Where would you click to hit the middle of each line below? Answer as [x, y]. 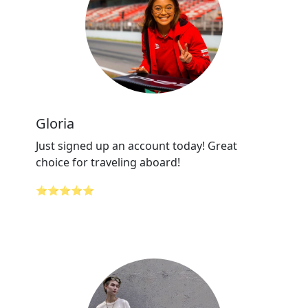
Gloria [55, 123]
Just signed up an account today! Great [136, 146]
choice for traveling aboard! [108, 162]
